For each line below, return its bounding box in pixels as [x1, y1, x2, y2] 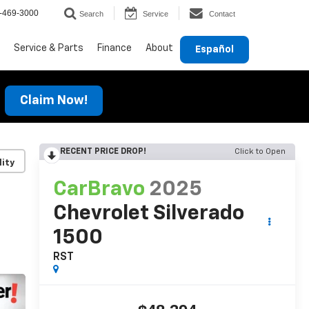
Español [195, 44, 234, 54]
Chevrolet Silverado [52, 203, 244, 225]
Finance [97, 43, 132, 53]
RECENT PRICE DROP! [59, 148, 146, 156]
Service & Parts [14, 43, 83, 53]
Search [79, 10, 103, 19]
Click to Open [235, 148, 286, 156]
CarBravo [52, 179, 145, 201]
